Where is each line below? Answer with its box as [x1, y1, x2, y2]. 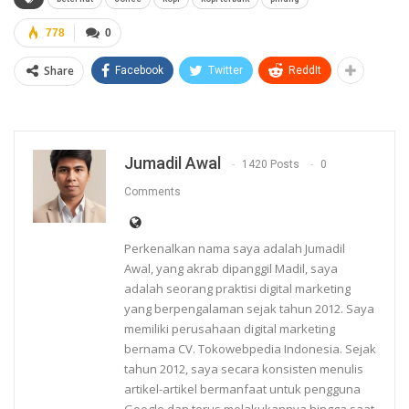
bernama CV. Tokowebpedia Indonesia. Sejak [124, 341, 376, 358]
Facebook [115, 64, 163, 78]
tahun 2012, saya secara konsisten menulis [124, 361, 363, 378]
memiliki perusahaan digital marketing [124, 320, 335, 338]
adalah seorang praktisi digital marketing [124, 280, 351, 298]
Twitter [208, 64, 243, 78]
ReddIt [288, 64, 321, 78]
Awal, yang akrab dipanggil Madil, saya [124, 260, 338, 278]
